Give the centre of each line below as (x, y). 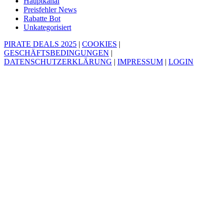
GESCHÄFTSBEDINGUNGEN (56, 53)
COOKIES (99, 44)
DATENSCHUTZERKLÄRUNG (58, 62)
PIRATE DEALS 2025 (40, 44)
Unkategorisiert (47, 27)
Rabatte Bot (42, 19)
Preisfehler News (50, 10)
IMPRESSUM (140, 62)
